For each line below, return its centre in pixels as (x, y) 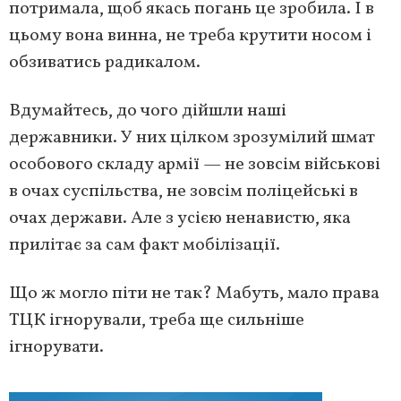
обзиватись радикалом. (105, 62)
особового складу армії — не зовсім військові (195, 164)
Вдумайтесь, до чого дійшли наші (148, 111)
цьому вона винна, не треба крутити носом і (190, 35)
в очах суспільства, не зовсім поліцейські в (183, 191)
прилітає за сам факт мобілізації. (145, 245)
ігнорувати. (56, 347)
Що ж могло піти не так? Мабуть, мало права (194, 293)
